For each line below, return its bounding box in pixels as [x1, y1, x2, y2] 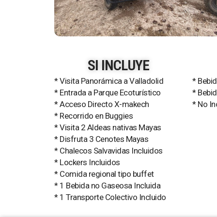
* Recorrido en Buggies [54, 111, 133, 121]
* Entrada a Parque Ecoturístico [54, 88, 161, 97]
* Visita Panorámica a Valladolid [54, 76, 163, 86]
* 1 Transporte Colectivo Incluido [54, 192, 166, 202]
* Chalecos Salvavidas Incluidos [54, 146, 163, 155]
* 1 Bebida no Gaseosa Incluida [54, 181, 160, 190]
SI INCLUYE [88, 57, 149, 74]
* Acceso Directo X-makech [54, 99, 149, 109]
